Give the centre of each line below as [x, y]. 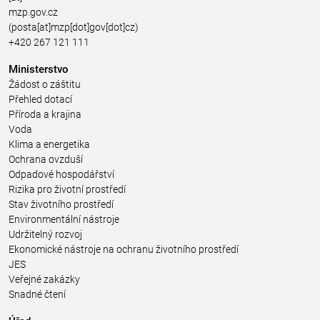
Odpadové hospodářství [61, 174]
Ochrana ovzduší [46, 159]
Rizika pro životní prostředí [67, 189]
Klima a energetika [49, 144]
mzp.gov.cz [33, 12]
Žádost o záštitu [45, 84]
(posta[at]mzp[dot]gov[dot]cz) [74, 27]
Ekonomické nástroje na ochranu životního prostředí [124, 249]
